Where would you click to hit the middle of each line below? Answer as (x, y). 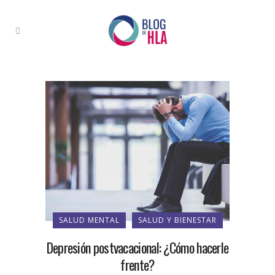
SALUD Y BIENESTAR (177, 220)
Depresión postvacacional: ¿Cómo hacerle (137, 247)
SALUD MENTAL (89, 220)
